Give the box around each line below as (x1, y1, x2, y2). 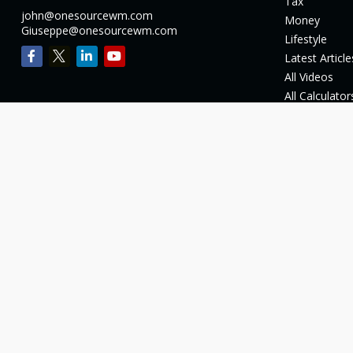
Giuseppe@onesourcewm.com (20, 22, 177, 38)
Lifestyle (284, 31, 328, 46)
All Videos (284, 69, 334, 84)
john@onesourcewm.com (20, 7, 153, 23)
